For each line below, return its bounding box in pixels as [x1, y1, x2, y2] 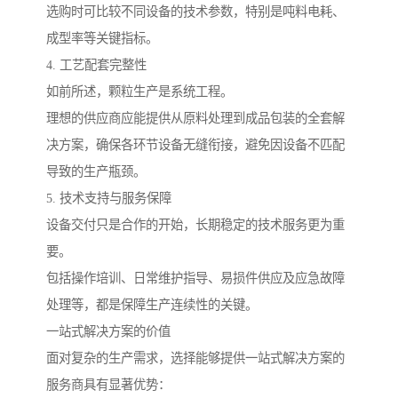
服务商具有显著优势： [46, 378, 171, 393]
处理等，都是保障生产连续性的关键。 [46, 298, 258, 313]
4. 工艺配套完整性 [46, 58, 147, 73]
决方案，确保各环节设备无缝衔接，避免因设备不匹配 [46, 138, 345, 153]
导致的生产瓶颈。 [46, 164, 146, 179]
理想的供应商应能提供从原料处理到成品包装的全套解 [46, 111, 345, 126]
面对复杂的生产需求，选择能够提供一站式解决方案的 [46, 351, 345, 366]
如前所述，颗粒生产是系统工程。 [46, 84, 233, 99]
